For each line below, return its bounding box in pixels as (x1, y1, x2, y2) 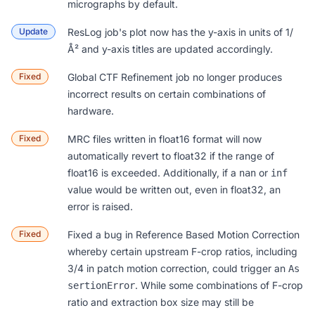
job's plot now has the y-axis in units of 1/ (102, 25, 293, 38)
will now (223, 132, 262, 145)
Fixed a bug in (67, 228, 136, 240)
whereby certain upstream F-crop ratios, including (67, 245, 297, 257)
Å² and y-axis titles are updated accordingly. (67, 42, 273, 55)
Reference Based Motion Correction (136, 228, 300, 240)
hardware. (67, 104, 114, 117)
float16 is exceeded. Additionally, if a (67, 166, 239, 179)
